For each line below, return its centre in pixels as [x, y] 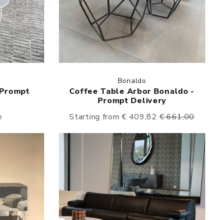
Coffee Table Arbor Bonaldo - [132, 92]
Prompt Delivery [132, 101]
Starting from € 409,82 [114, 117]
